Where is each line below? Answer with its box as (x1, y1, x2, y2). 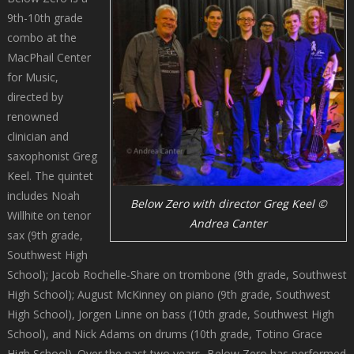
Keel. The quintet (6, 168, 93, 183)
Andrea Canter (190, 216, 268, 232)
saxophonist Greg (6, 148, 97, 164)
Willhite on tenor (6, 207, 91, 223)
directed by (6, 88, 63, 104)
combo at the (6, 29, 77, 45)
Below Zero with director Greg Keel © (130, 196, 327, 212)
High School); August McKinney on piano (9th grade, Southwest (6, 286, 330, 302)
